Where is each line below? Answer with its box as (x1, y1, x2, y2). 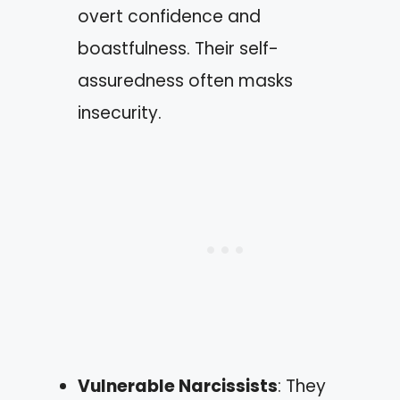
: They (278, 373, 326, 398)
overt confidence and (78, 4, 261, 29)
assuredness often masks (78, 68, 293, 93)
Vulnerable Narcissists (78, 373, 278, 398)
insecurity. (78, 100, 162, 125)
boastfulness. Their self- (78, 36, 279, 61)
